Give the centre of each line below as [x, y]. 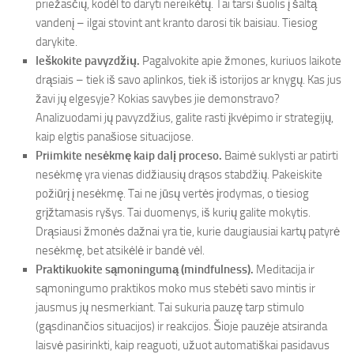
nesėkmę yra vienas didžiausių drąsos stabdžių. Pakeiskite [179, 175]
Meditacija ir [284, 269]
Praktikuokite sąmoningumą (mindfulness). [145, 269]
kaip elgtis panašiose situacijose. [115, 137]
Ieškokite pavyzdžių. [88, 61]
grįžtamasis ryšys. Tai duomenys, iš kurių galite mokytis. [173, 213]
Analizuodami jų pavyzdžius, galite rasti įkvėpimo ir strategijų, [185, 118]
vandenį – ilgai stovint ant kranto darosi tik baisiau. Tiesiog [177, 23]
